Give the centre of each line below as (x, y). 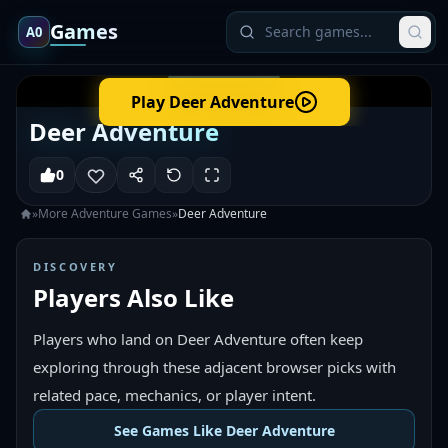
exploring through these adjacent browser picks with (214, 367)
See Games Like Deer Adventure (224, 430)
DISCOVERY (75, 266)
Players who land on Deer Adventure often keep (198, 339)
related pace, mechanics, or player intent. (174, 395)
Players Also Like (133, 297)
